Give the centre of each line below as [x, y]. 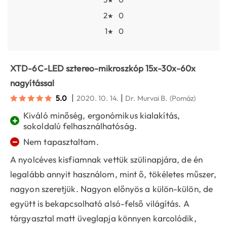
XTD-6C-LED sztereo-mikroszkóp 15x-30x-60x [103, 68]
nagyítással [32, 83]
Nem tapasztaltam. [61, 142]
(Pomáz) [183, 98]
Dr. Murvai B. [146, 98]
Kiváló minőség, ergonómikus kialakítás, [102, 116]
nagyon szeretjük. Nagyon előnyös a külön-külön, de [112, 189]
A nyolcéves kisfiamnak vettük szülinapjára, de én [106, 160]
